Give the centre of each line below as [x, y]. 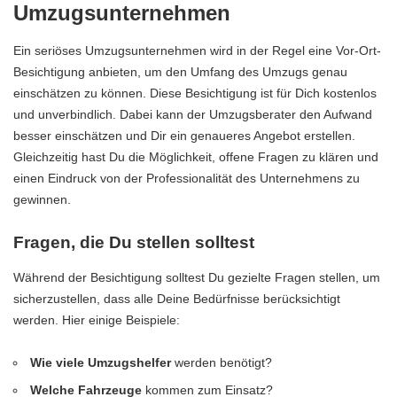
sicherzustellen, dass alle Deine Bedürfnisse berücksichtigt [177, 299]
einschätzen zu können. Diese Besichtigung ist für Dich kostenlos [195, 93]
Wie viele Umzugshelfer [101, 363]
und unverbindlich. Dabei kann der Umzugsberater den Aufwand [193, 114]
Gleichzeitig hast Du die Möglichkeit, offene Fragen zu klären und [196, 156]
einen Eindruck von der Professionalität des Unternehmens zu [187, 178]
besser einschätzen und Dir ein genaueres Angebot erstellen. [184, 135]
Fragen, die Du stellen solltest [134, 242]
